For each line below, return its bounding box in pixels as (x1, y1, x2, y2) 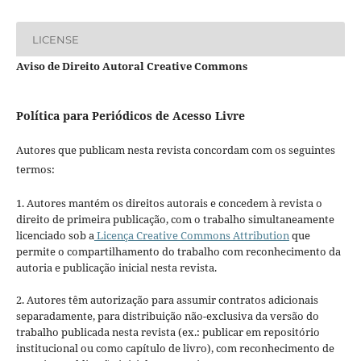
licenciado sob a (15, 228, 94, 243)
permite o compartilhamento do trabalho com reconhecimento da (15, 244, 341, 259)
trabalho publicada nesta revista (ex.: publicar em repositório (15, 325, 320, 340)
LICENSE (31, 32, 79, 46)
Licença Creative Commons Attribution (93, 228, 289, 243)
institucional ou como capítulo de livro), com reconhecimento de (15, 341, 334, 356)
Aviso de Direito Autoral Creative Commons (15, 59, 247, 74)
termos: (15, 162, 55, 177)
